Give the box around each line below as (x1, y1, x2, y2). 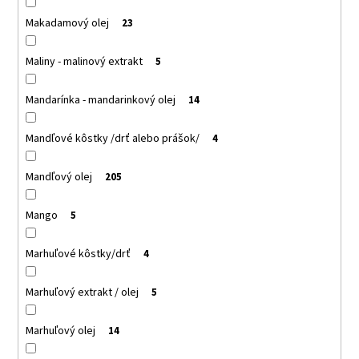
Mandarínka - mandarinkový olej (25, 91, 175, 108)
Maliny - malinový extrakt (25, 53, 143, 70)
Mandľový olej (25, 168, 92, 185)
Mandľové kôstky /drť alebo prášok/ (25, 130, 200, 147)
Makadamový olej (25, 14, 109, 31)
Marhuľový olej (25, 322, 95, 339)
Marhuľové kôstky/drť (25, 245, 131, 262)
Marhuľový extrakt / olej (25, 284, 139, 301)
